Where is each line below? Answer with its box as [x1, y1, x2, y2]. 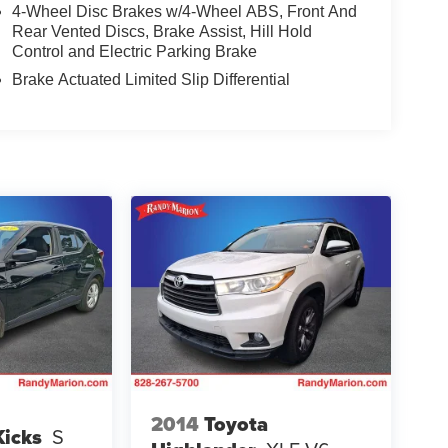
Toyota [203, 408, 268, 439]
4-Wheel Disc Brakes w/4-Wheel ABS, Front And [11, 3, 357, 21]
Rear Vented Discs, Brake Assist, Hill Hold [11, 23, 312, 41]
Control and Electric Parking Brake [11, 43, 257, 61]
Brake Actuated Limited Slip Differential [11, 71, 290, 89]
